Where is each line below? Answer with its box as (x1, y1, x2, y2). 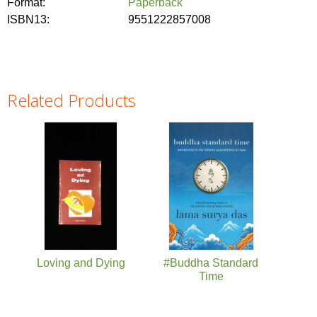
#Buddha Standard (163, 257, 258, 270)
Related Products (7, 88, 136, 113)
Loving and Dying (36, 257, 125, 270)
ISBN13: (7, 13, 52, 26)
